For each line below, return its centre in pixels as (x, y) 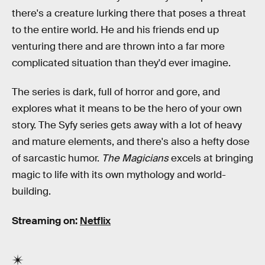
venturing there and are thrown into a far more (118, 46)
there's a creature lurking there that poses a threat (129, 13)
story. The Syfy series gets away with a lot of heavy (127, 125)
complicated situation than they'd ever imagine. (121, 63)
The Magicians (135, 159)
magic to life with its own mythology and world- (119, 175)
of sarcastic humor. (57, 159)
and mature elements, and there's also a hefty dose (131, 142)
